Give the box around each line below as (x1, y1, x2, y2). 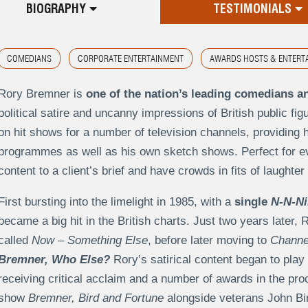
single (234, 195, 271, 209)
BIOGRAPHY (25, 1, 89, 16)
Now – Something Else (31, 234, 148, 247)
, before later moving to (147, 234, 270, 247)
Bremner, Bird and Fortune (27, 291, 164, 305)
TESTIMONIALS (213, 1, 296, 16)
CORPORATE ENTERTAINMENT (77, 53, 184, 65)
